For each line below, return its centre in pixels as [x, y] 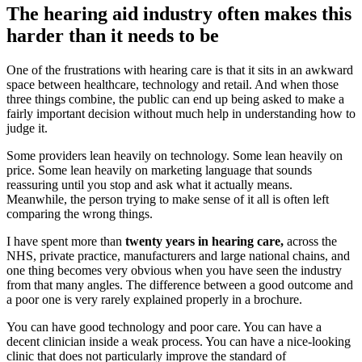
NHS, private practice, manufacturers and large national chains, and [178, 255]
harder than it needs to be [113, 35]
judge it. [27, 128]
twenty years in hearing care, [204, 241]
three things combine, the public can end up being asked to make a [175, 99]
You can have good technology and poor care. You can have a [164, 326]
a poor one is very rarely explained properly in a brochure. [154, 299]
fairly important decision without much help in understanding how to [181, 113]
